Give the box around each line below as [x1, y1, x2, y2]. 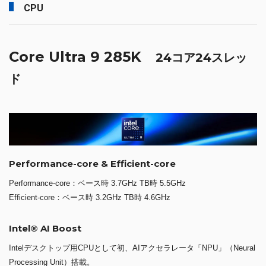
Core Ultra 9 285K [9, 48, 156, 66]
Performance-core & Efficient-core [9, 158, 176, 170]
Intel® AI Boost [9, 223, 81, 235]
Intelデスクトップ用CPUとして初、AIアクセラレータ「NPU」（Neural [9, 243, 255, 253]
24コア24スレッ [156, 50, 247, 65]
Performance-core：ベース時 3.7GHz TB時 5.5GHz [9, 179, 186, 188]
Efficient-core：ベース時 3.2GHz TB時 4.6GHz [9, 193, 170, 202]
